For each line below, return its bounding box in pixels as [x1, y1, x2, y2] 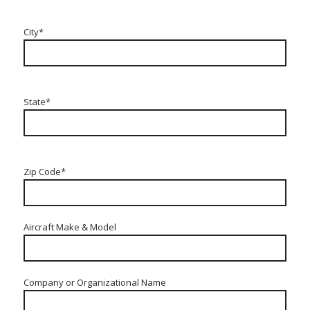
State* [23, 95, 51, 109]
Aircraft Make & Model [23, 221, 116, 234]
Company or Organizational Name [23, 276, 166, 289]
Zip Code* [23, 165, 66, 179]
